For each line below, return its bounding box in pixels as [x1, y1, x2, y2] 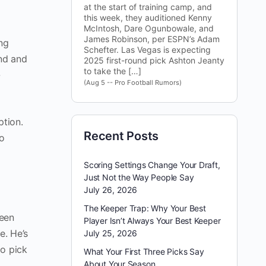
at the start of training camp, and [84, 2, 212, 12]
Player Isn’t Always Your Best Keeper [84, 216, 221, 226]
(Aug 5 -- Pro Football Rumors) [84, 78, 182, 87]
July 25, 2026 [84, 228, 137, 238]
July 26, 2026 [84, 185, 137, 195]
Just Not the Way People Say [84, 172, 194, 182]
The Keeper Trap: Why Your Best [84, 203, 206, 213]
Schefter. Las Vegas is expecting [84, 45, 211, 55]
